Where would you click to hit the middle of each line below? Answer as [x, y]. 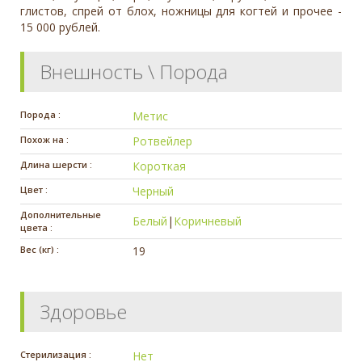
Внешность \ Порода [134, 71]
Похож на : [44, 139]
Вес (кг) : [40, 249]
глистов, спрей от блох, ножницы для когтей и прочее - [181, 11]
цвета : [36, 227]
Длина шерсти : [56, 164]
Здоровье [83, 311]
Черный [154, 191]
